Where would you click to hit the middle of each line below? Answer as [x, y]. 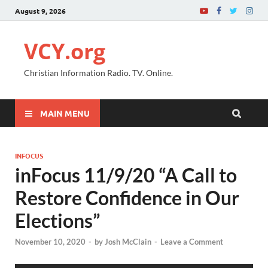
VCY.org [65, 51]
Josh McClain [128, 242]
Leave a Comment [192, 242]
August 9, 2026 [40, 10]
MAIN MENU [65, 113]
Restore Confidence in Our [127, 198]
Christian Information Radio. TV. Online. [98, 73]
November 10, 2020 [50, 242]
